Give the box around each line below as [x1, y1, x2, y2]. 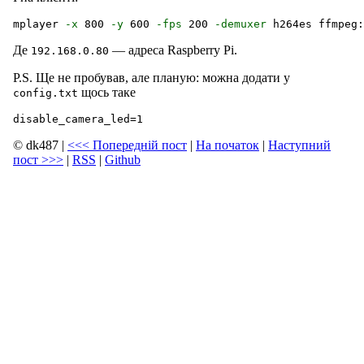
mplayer [13, 17, 65, 30]
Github [105, 152, 141, 167]
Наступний [268, 137, 331, 152]
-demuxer [214, 17, 266, 30]
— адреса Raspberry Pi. [109, 42, 237, 57]
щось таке [78, 84, 136, 99]
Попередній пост [89, 137, 187, 152]
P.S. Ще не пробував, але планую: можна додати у [13, 70, 290, 84]
